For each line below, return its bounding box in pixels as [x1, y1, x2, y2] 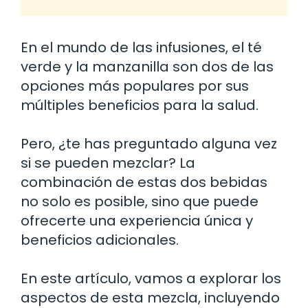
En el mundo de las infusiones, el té [21, 37, 262, 57]
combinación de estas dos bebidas [21, 172, 267, 192]
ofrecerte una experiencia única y [21, 210, 253, 230]
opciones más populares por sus [21, 76, 249, 96]
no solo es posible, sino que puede [21, 191, 258, 211]
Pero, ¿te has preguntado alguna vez [21, 133, 277, 153]
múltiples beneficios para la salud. [21, 95, 258, 115]
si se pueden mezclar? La [21, 153, 195, 173]
